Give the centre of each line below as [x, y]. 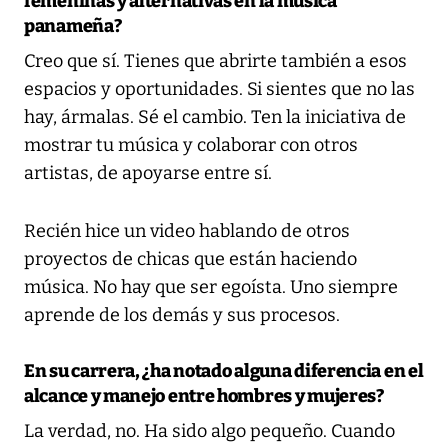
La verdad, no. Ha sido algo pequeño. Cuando [209, 430]
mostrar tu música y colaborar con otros [191, 144]
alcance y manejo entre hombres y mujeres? [204, 395]
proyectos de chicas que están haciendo [190, 258]
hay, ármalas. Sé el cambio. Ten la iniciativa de [215, 116]
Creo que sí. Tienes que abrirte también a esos [215, 60]
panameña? [73, 25]
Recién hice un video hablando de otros [187, 230]
